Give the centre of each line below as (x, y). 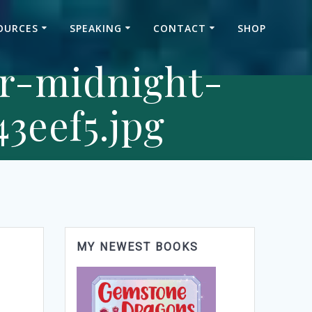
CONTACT (180, 28)
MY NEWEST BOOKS (138, 247)
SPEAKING (96, 28)
